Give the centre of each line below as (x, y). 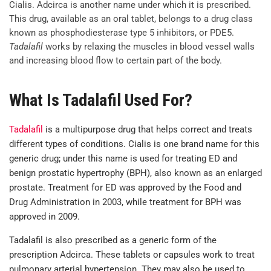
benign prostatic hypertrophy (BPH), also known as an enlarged (135, 173)
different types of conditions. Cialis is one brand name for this (134, 144)
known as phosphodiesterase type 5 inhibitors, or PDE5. (122, 33)
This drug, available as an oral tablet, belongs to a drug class (131, 19)
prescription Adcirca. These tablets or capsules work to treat (132, 255)
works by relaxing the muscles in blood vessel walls (149, 47)
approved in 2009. (44, 217)
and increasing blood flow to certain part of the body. (116, 60)
